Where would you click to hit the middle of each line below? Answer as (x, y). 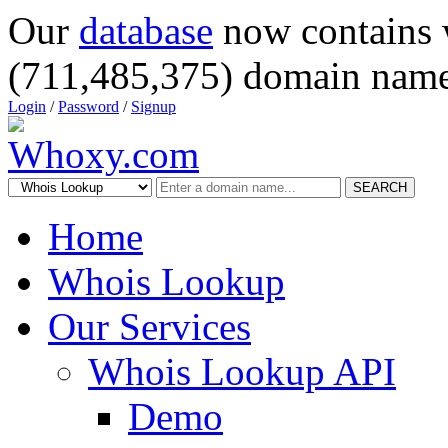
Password (88, 106)
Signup (153, 106)
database (146, 30)
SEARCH (380, 187)
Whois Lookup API (242, 371)
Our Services (149, 326)
